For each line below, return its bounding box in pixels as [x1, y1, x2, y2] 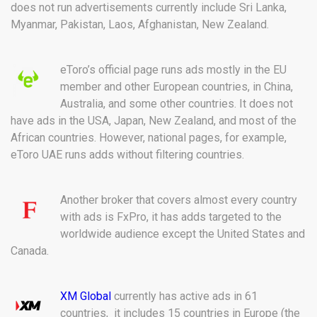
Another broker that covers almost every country [60, 192, 297, 207]
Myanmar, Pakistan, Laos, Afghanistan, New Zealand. [11, 17, 269, 31]
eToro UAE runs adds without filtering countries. [11, 147, 244, 161]
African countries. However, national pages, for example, [11, 130, 287, 144]
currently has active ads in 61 [111, 289, 258, 303]
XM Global [60, 289, 111, 303]
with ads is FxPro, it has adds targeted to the [60, 209, 282, 224]
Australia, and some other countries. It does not [60, 96, 293, 110]
